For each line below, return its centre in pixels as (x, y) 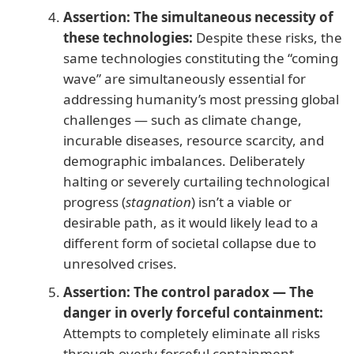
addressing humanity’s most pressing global (201, 99)
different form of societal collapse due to (190, 243)
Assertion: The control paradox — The (188, 292)
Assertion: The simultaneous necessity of (198, 17)
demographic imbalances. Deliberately (184, 160)
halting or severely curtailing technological (196, 181)
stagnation (158, 201)
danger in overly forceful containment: (193, 312)
